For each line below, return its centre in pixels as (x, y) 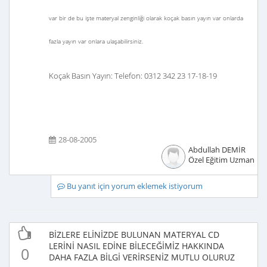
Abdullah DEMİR (217, 150)
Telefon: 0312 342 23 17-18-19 (166, 76)
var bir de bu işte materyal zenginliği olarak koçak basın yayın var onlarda (146, 18)
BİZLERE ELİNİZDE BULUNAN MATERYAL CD (134, 235)
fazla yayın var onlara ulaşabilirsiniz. (96, 41)
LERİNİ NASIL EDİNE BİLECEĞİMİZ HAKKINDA (136, 246)
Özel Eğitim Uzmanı (222, 160)
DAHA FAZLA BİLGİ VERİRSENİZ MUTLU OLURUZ (142, 257)
